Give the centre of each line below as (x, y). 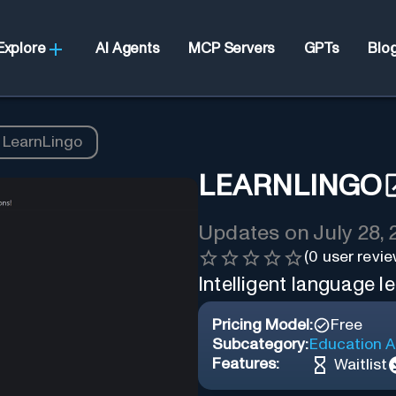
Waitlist (361, 365)
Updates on (256, 233)
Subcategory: (260, 344)
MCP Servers (232, 49)
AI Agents (128, 49)
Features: (246, 364)
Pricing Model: (263, 325)
